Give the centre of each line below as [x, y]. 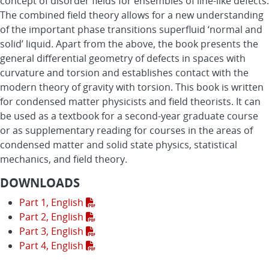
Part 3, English [53, 231]
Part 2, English [53, 217]
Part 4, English [53, 246]
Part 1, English [53, 203]
